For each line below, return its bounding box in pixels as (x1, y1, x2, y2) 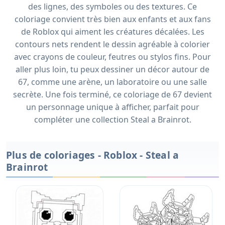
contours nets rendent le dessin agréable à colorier (15, 39, 210, 50)
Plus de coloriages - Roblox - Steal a (6, 148, 179, 162)
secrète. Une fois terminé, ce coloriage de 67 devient (13, 89, 212, 100)
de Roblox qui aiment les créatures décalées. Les (21, 26, 204, 38)
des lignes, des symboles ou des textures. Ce (28, 1, 197, 13)
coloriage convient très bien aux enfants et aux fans (14, 14, 211, 25)
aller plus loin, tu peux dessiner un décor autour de (16, 64, 209, 75)
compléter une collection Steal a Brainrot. (34, 114, 191, 126)
